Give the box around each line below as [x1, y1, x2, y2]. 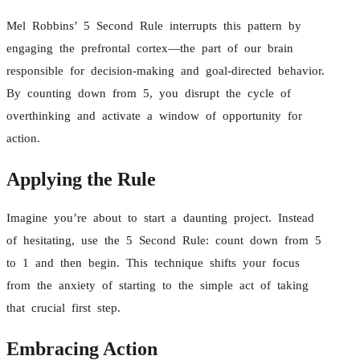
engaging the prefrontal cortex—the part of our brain [6, 41, 293, 55]
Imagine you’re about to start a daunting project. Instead [6, 211, 314, 224]
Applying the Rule [6, 168, 156, 190]
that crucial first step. [6, 301, 121, 314]
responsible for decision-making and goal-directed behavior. [6, 63, 325, 77]
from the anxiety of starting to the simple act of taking [6, 278, 309, 292]
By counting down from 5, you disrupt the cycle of [6, 86, 291, 100]
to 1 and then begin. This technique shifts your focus [6, 256, 300, 269]
